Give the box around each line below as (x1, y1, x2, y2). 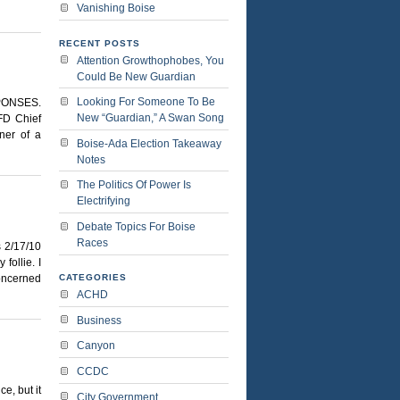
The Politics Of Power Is (77, 179, 191, 192)
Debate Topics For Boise (77, 220, 196, 233)
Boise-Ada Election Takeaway (77, 137, 221, 150)
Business (77, 313, 121, 327)
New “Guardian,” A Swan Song (77, 112, 224, 125)
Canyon (77, 339, 115, 353)
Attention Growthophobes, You (77, 54, 224, 67)
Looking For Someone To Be (77, 96, 215, 109)
